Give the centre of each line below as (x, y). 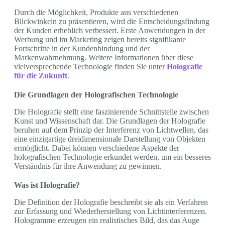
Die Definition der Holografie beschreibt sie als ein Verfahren (111, 202)
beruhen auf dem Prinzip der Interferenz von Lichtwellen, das (111, 130)
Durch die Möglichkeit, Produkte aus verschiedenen (96, 13)
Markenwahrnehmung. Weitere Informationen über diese (104, 58)
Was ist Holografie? (47, 185)
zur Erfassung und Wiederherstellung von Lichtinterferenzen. (110, 211)
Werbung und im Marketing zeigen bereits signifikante (100, 40)
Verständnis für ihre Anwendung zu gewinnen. (88, 166)
